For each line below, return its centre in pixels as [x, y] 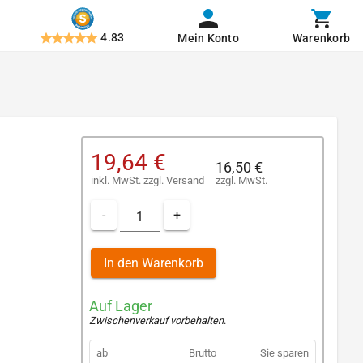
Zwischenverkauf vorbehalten [156, 321]
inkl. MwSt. [117, 180]
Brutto [202, 353]
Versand [185, 180]
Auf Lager [121, 306]
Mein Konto [208, 38]
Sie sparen [284, 353]
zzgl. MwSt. [241, 180]
